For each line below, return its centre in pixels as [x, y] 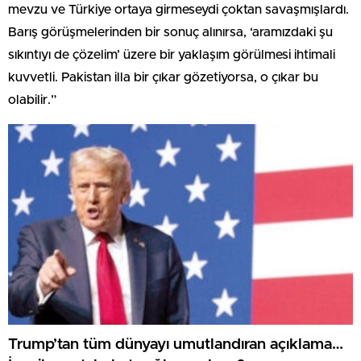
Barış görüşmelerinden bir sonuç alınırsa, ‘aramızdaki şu [170, 32]
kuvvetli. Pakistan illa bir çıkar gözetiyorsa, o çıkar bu [163, 77]
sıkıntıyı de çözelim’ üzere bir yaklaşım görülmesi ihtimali [172, 54]
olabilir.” [32, 100]
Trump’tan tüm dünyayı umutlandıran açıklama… [176, 345]
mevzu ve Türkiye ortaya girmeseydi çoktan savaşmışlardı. [178, 9]
